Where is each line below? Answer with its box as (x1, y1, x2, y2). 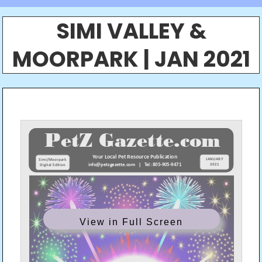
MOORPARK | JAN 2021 (12, 44, 250, 74)
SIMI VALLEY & (56, 16, 206, 46)
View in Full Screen (80, 216, 184, 227)
